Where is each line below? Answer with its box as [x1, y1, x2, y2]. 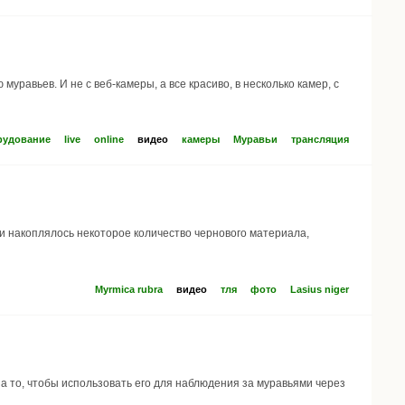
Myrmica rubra [95, 284, 163, 296]
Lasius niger [290, 284, 349, 296]
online [94, 134, 124, 146]
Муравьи [233, 134, 278, 146]
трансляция [291, 134, 349, 146]
